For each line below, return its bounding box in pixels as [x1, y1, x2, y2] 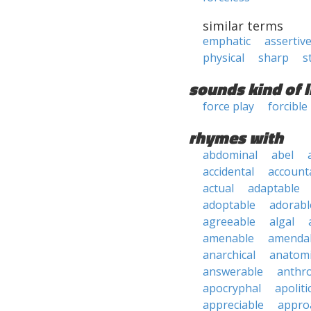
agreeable [203, 214, 255, 229]
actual [203, 180, 234, 196]
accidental [203, 164, 254, 179]
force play [203, 99, 254, 114]
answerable [203, 264, 263, 279]
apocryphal [203, 280, 261, 296]
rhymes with [189, 125, 283, 150]
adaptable [248, 180, 300, 196]
